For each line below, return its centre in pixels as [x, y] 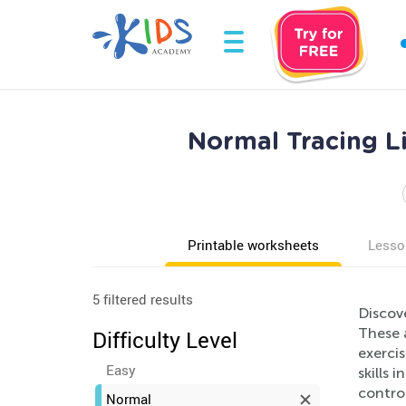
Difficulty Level [165, 340]
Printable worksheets [253, 245]
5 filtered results [143, 299]
